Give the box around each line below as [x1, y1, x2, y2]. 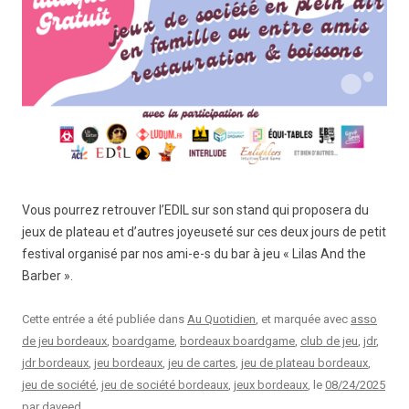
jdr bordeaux [22, 355, 89, 370]
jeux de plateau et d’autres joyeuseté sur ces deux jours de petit [22, 224, 386, 239]
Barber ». [22, 267, 73, 283]
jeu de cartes [168, 355, 236, 370]
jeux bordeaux [234, 377, 308, 392]
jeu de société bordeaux [101, 377, 228, 392]
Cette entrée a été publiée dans [22, 311, 187, 326]
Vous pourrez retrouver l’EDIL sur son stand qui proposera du [22, 202, 369, 217]
